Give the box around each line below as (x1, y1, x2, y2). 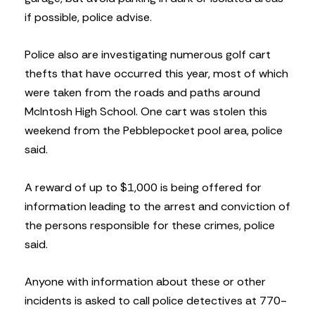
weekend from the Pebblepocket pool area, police (25, 123, 283, 139)
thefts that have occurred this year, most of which (25, 66, 288, 82)
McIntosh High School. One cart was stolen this (25, 104, 267, 120)
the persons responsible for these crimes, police (25, 217, 275, 233)
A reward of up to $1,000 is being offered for (25, 179, 262, 195)
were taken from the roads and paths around (25, 85, 260, 101)
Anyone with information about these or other (25, 274, 266, 289)
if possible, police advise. (25, 10, 152, 25)
